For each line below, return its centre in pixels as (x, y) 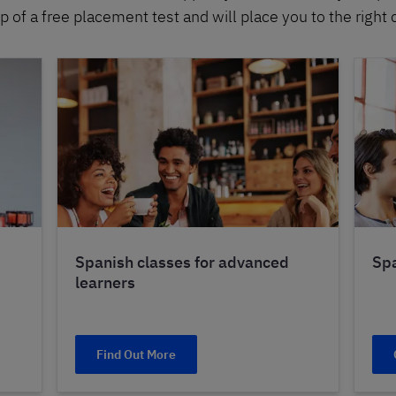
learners (105, 283)
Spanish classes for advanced (182, 263)
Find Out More (136, 355)
